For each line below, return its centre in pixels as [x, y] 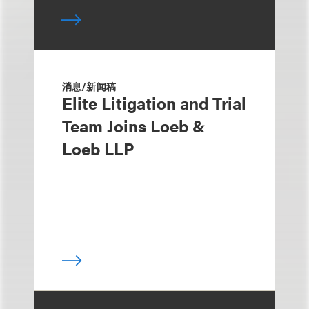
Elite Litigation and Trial [154, 103]
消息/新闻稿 [89, 87]
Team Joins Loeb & [134, 126]
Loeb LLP [98, 149]
